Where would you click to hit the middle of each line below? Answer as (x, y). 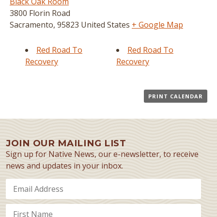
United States (105, 25)
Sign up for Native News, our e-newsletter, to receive (102, 154)
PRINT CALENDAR (176, 96)
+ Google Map (157, 25)
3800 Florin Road (40, 13)
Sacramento (31, 25)
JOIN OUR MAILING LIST (66, 143)
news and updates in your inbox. (64, 166)
